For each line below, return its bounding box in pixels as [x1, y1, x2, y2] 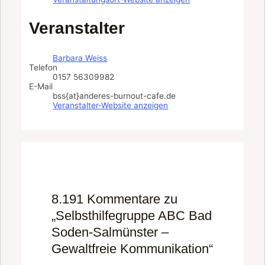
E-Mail [29, 81, 53, 91]
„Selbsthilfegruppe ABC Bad [51, 208, 212, 223]
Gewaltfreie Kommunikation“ [51, 241, 213, 256]
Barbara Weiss [53, 53, 108, 63]
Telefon [29, 62, 58, 72]
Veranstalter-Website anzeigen [53, 100, 169, 110]
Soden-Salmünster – [51, 224, 169, 240]
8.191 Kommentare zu [51, 191, 177, 206]
